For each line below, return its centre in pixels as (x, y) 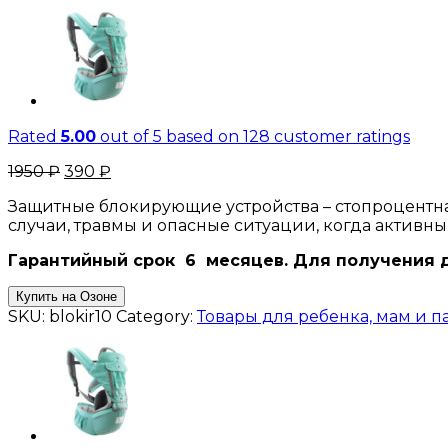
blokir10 (80, 316)
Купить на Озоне (66, 296)
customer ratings (340, 136)
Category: (156, 316)
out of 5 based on (169, 136)
